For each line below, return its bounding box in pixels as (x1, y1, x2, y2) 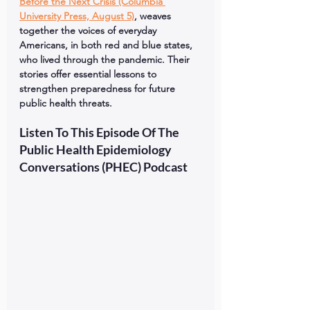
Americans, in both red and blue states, (19, 39, 195, 51)
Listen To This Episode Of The (19, 125, 181, 140)
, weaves (134, 10, 174, 22)
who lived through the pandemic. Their (19, 53, 192, 66)
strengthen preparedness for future (19, 82, 178, 95)
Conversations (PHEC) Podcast (19, 159, 188, 174)
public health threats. (19, 97, 112, 109)
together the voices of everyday (19, 24, 159, 37)
